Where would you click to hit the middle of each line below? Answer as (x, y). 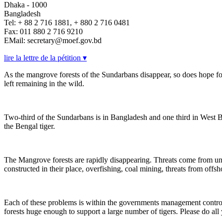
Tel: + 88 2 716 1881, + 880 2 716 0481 (67, 23)
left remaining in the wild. (44, 84)
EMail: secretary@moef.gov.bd (53, 41)
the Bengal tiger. (29, 126)
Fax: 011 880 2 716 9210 (43, 32)
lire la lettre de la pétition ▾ (45, 58)
